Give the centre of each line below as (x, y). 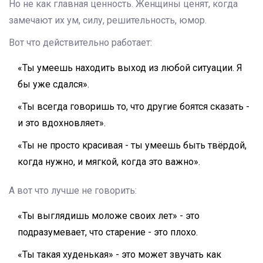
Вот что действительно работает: (80, 43)
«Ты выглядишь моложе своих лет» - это (109, 216)
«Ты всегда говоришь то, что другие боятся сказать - (134, 107)
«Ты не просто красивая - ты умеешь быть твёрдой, (132, 146)
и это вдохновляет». (62, 123)
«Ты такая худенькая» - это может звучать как (119, 255)
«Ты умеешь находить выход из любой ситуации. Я (130, 68)
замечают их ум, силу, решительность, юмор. (108, 21)
